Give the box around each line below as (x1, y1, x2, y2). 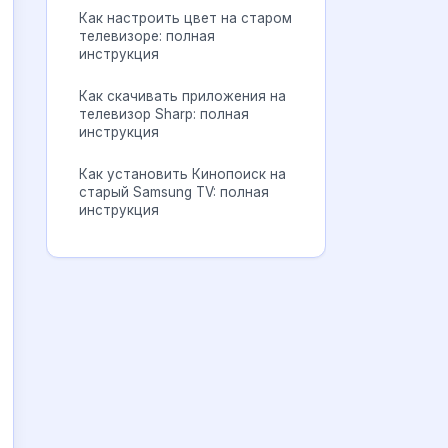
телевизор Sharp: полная (79, 106, 249, 122)
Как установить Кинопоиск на (79, 166, 286, 182)
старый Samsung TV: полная (79, 184, 269, 200)
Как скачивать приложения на (79, 88, 286, 104)
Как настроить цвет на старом (79, 10, 292, 26)
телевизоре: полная (79, 28, 215, 44)
